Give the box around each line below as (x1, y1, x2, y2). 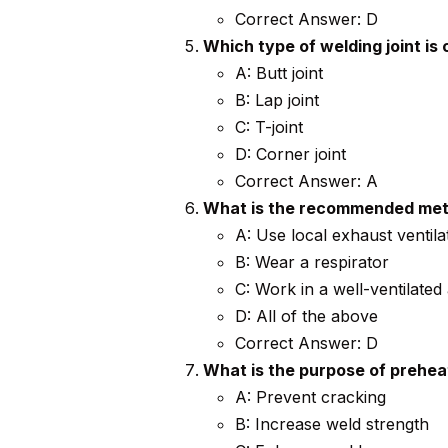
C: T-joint (234, 117, 303, 138)
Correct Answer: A (234, 171, 378, 192)
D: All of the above (234, 306, 378, 327)
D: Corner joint (234, 144, 346, 165)
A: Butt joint (234, 63, 323, 84)
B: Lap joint (234, 90, 319, 111)
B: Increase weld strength (234, 414, 429, 435)
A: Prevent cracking (234, 387, 386, 408)
